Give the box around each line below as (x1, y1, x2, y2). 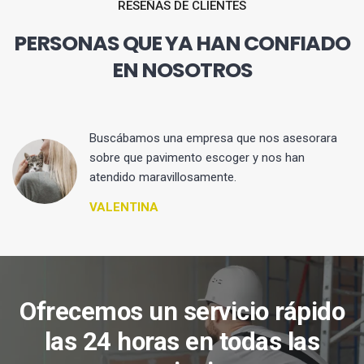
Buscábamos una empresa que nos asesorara (89, 130, 337, 145)
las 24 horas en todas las (44, 326, 320, 357)
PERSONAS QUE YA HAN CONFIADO (14, 28, 350, 58)
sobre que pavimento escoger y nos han (89, 149, 305, 165)
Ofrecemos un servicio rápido (19, 296, 344, 327)
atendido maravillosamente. (89, 169, 236, 184)
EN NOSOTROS (111, 54, 253, 84)
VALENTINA (89, 199, 158, 214)
